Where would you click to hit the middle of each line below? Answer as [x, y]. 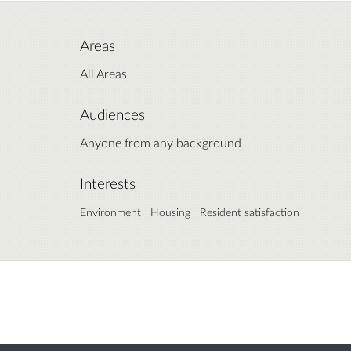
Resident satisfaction [250, 212]
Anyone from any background [161, 143]
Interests [108, 184]
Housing [170, 212]
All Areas [103, 74]
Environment [110, 212]
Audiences [112, 115]
